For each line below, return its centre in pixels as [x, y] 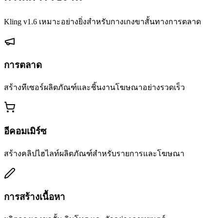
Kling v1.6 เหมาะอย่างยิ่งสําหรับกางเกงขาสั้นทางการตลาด [102, 21]
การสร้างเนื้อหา [35, 197]
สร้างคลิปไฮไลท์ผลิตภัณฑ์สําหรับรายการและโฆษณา [94, 153]
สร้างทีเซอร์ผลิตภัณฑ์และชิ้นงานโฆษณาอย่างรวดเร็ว [94, 88]
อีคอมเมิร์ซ [25, 131]
